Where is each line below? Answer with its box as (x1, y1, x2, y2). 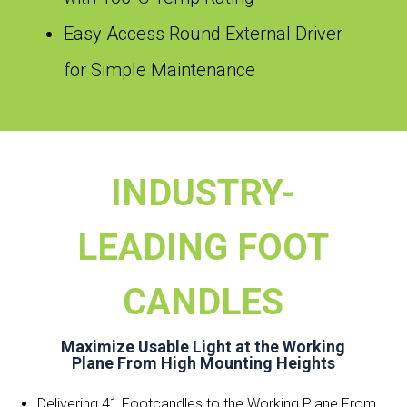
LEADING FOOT (77, 225, 330, 269)
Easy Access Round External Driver (64, 22, 342, 45)
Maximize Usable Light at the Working (61, 336, 346, 356)
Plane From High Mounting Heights (71, 352, 335, 372)
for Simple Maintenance (64, 58, 255, 81)
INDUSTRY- (111, 171, 296, 214)
